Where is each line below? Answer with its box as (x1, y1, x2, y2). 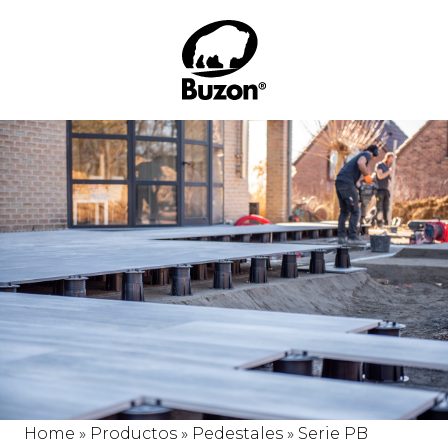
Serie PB (298, 424, 368, 443)
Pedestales (192, 424, 283, 443)
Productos (90, 424, 177, 443)
